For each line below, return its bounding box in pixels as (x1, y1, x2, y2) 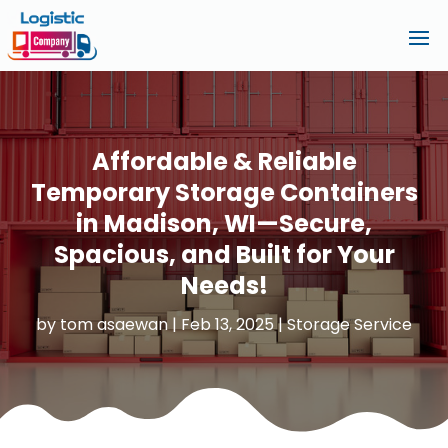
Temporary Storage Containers (30, 175, 418, 209)
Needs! (180, 268, 268, 302)
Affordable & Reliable (91, 144, 357, 178)
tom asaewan (60, 312, 168, 336)
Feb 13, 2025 (181, 312, 274, 336)
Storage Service (287, 312, 412, 336)
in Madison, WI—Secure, (76, 206, 372, 240)
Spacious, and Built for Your (53, 237, 395, 271)
